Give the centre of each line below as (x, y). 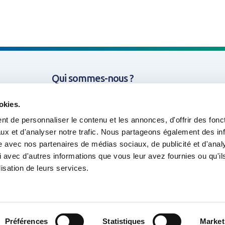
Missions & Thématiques (102, 102)
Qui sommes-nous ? (92, 78)
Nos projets (76, 125)
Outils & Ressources (93, 149)
